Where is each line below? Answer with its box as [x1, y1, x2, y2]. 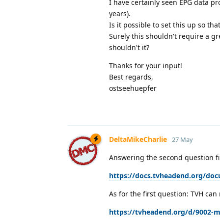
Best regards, [109, 72, 153, 82]
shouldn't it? [109, 42, 149, 52]
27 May [172, 135, 193, 144]
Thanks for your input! [109, 60, 182, 70]
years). [109, 8, 131, 18]
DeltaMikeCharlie [109, 134, 167, 144]
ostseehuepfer [109, 83, 157, 93]
